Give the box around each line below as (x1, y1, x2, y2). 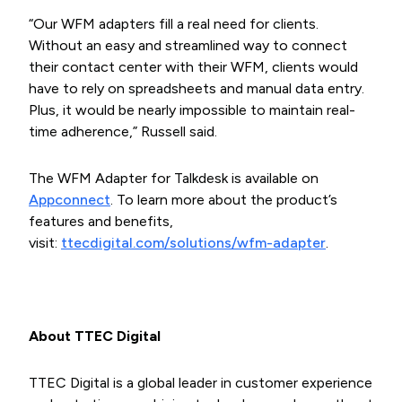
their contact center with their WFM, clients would (29, 58, 358, 75)
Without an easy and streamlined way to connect (29, 37, 347, 54)
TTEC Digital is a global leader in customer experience (29, 374, 372, 391)
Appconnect (29, 191, 110, 208)
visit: (29, 234, 61, 251)
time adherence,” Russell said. (29, 123, 221, 140)
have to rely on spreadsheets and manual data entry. (29, 80, 364, 97)
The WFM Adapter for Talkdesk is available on (29, 170, 319, 187)
